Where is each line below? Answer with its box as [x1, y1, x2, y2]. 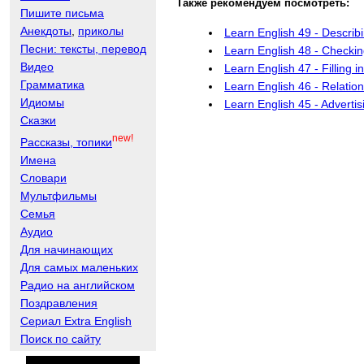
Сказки [20, 114, 56, 128]
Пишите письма [20, 6, 104, 20]
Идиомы [20, 96, 64, 110]
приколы [78, 24, 123, 38]
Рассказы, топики [20, 135, 112, 149]
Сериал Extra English [20, 314, 132, 327]
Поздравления [20, 296, 97, 310]
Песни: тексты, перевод [20, 42, 146, 56]
